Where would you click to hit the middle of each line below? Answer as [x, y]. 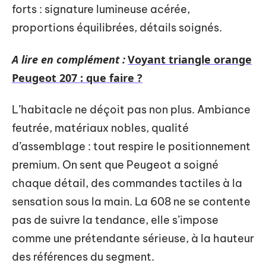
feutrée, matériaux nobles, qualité [100, 128]
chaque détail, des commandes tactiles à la [127, 183]
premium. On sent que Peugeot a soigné [115, 165]
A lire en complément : [69, 59]
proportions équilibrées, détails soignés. [117, 28]
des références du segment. [83, 257]
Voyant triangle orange [190, 59]
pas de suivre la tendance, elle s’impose [115, 220]
